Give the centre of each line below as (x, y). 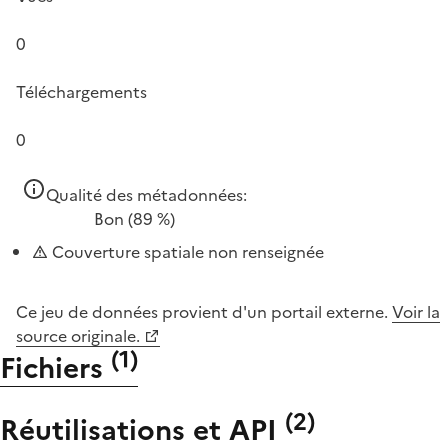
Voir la (416, 311)
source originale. (78, 335)
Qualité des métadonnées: (146, 194)
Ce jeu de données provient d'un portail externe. (204, 311)
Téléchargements (81, 91)
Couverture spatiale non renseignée (186, 251)
